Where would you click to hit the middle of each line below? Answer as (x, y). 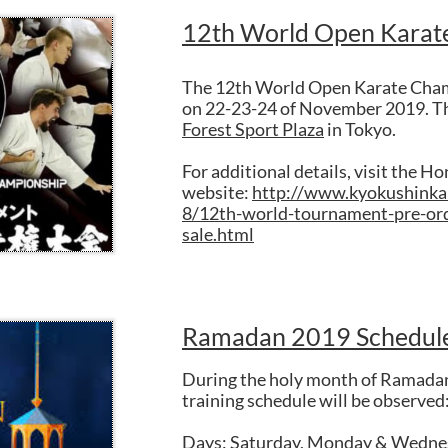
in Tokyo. (360, 129)
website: (217, 192)
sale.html (218, 234)
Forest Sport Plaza (253, 129)
